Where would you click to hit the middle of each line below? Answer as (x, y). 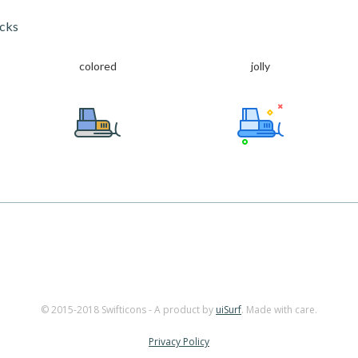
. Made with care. (279, 310)
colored (97, 66)
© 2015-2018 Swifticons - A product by (128, 310)
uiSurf (229, 310)
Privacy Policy (179, 342)
